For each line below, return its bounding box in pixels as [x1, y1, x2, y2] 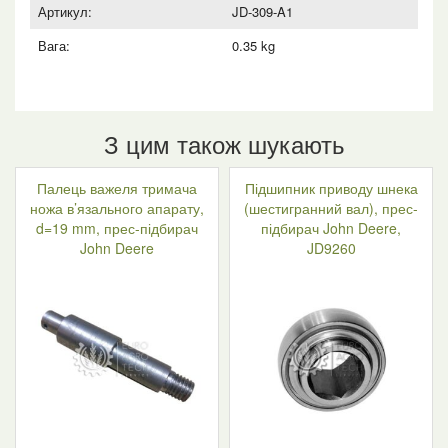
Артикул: [38, 2, 92, 21]
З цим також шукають [103, 126, 345, 161]
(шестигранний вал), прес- [244, 198, 418, 218]
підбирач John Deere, [261, 218, 401, 238]
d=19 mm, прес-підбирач [36, 218, 198, 238]
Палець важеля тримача [37, 178, 197, 198]
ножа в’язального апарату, [30, 198, 204, 218]
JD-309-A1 [232, 2, 293, 21]
